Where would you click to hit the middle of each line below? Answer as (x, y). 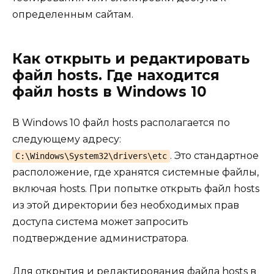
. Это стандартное (214, 155)
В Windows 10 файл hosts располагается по (121, 122)
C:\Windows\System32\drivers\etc (91, 156)
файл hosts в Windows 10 (109, 91)
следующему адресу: (67, 139)
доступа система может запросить (100, 221)
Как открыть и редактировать (131, 58)
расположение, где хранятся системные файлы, (135, 172)
